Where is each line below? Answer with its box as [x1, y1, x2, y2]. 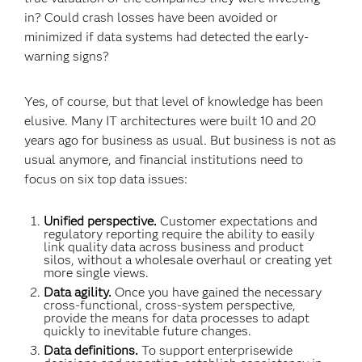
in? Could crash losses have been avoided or [24, 10, 279, 25]
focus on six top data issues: [24, 171, 188, 187]
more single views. [44, 265, 149, 280]
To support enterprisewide [141, 343, 293, 358]
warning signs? [24, 48, 110, 64]
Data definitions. [44, 343, 142, 358]
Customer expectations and [160, 213, 318, 229]
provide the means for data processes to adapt [44, 310, 310, 326]
